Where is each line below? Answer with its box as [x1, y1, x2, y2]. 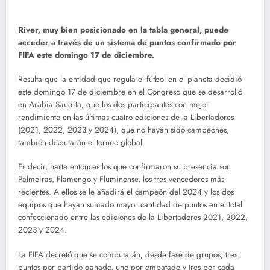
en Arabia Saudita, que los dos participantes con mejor [18, 99, 209, 111]
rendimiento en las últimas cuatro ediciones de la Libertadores [18, 111, 234, 124]
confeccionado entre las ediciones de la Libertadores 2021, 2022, [18, 212, 248, 224]
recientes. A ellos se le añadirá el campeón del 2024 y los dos [18, 186, 234, 198]
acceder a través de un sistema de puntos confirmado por [18, 37, 236, 48]
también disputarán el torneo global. [18, 137, 145, 149]
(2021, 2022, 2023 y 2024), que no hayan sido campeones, [18, 124, 229, 136]
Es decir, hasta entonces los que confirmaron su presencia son [18, 161, 231, 173]
